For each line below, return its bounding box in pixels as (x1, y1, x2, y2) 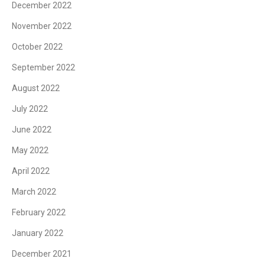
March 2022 (12, 186, 56, 196)
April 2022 (12, 166, 50, 176)
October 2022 (12, 41, 63, 51)
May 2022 (12, 145, 49, 155)
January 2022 (12, 228, 63, 238)
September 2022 (12, 62, 75, 72)
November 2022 (12, 21, 72, 31)
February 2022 (12, 207, 66, 217)
